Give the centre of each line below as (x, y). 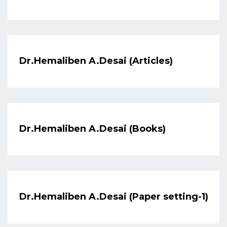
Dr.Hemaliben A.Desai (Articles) (96, 61)
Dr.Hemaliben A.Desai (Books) (92, 129)
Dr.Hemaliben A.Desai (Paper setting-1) (114, 197)
